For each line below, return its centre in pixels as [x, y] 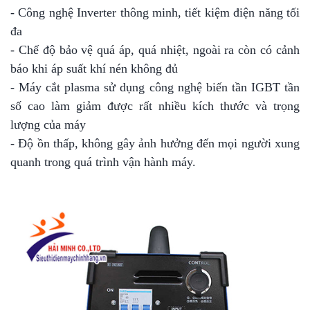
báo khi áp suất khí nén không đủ [94, 69]
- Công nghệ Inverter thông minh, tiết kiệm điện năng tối [155, 13]
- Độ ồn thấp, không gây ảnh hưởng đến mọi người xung [155, 144]
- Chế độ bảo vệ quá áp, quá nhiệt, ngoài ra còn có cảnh [155, 50]
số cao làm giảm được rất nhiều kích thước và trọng [155, 106]
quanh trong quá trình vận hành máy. [103, 162]
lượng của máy [48, 125]
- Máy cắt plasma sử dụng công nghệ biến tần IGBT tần [155, 88]
